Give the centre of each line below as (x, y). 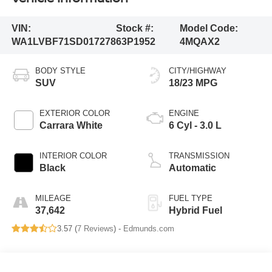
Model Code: (209, 29)
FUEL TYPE (191, 198)
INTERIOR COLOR (73, 155)
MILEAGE (53, 198)
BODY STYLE (60, 70)
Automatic (192, 168)
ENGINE (184, 113)
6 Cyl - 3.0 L (195, 125)
